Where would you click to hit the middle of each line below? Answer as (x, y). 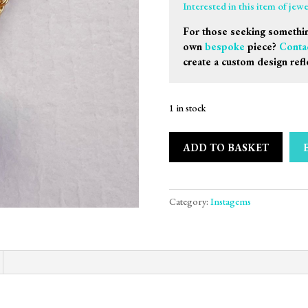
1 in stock (187, 108)
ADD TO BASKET (225, 147)
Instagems (230, 201)
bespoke (224, 46)
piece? (262, 46)
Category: (189, 201)
